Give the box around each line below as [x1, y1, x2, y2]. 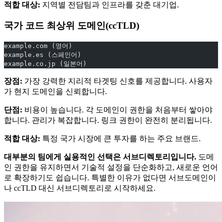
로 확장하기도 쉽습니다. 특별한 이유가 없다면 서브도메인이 [4, 173, 216, 182]
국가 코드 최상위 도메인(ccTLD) [4, 20, 139, 31]
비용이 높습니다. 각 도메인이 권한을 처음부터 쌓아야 [22, 106, 213, 114]
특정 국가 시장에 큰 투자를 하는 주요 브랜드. [40, 134, 201, 143]
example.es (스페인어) [4, 51, 81, 59]
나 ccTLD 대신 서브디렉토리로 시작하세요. [4, 184, 156, 193]
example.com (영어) [4, 42, 72, 50]
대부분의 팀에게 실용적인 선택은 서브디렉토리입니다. [4, 153, 196, 162]
